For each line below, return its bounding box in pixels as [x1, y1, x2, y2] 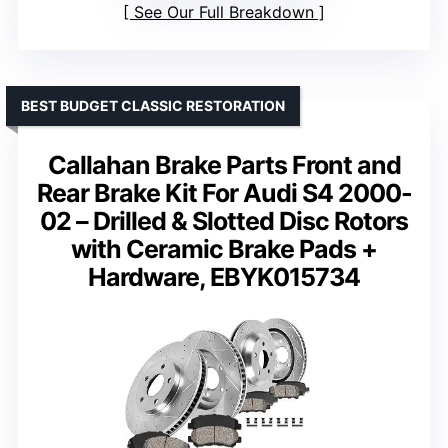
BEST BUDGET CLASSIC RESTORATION [21, 97, 285, 115]
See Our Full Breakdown [134, 2, 314, 23]
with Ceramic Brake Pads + [71, 234, 377, 265]
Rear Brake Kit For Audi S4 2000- [36, 178, 412, 209]
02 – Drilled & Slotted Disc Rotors [40, 206, 408, 237]
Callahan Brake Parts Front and [47, 150, 401, 181]
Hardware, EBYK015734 [88, 262, 360, 293]
